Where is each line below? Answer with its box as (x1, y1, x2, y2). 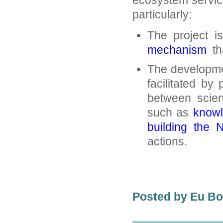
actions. (147, 135, 187, 148)
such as (147, 106, 193, 119)
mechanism (147, 43, 207, 56)
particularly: (132, 8, 192, 21)
